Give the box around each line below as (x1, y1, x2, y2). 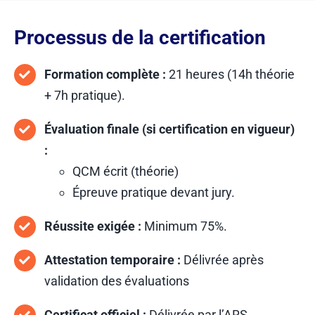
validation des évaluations (44, 274, 190, 289)
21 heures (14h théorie (166, 67, 295, 82)
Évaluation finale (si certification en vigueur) (44, 122, 295, 137)
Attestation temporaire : (44, 252, 181, 268)
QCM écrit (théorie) (72, 164, 179, 179)
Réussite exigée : (44, 219, 142, 234)
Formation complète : (44, 67, 167, 82)
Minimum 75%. (141, 219, 228, 234)
